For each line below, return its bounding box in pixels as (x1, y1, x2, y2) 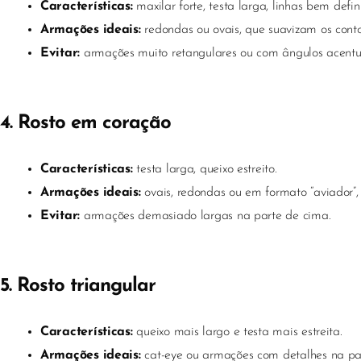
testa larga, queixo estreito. (132, 163, 277, 176)
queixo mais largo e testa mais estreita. (132, 326, 342, 338)
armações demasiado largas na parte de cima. (80, 210, 331, 222)
